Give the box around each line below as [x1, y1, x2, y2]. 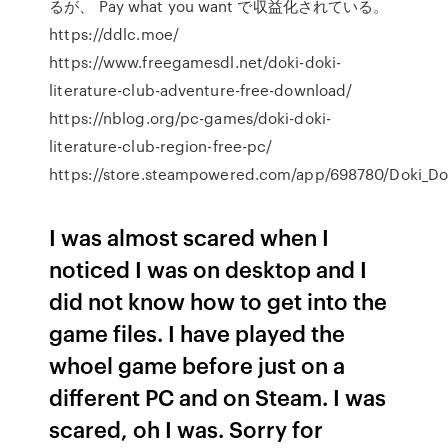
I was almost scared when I [49, 221, 330, 252]
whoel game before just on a [49, 349, 346, 380]
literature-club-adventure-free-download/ [49, 79, 353, 101]
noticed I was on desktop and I [49, 253, 368, 284]
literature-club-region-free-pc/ [49, 135, 273, 157]
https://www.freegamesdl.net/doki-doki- [49, 51, 342, 73]
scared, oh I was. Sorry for [49, 413, 324, 444]
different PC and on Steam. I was [49, 381, 387, 412]
